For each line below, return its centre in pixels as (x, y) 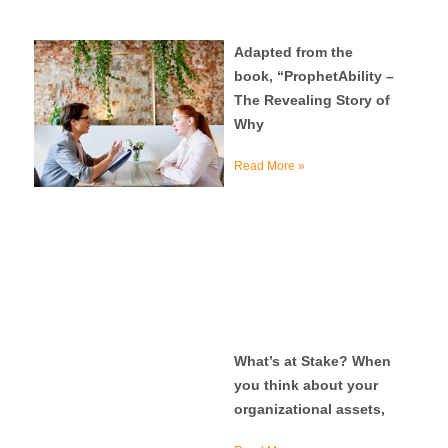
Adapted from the (293, 51)
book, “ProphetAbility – (314, 75)
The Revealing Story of (312, 99)
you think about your (306, 385)
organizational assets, (309, 409)
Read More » (269, 165)
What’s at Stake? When (312, 361)
